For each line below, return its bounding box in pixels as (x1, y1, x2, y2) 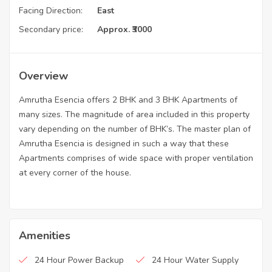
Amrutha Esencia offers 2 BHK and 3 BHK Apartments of (19, 93, 237, 106)
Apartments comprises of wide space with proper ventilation (19, 152, 253, 164)
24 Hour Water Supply (152, 254, 239, 266)
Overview (19, 68, 68, 83)
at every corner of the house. (19, 166, 131, 178)
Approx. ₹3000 (97, 23, 152, 35)
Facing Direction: (19, 4, 83, 16)
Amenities (19, 228, 70, 243)
